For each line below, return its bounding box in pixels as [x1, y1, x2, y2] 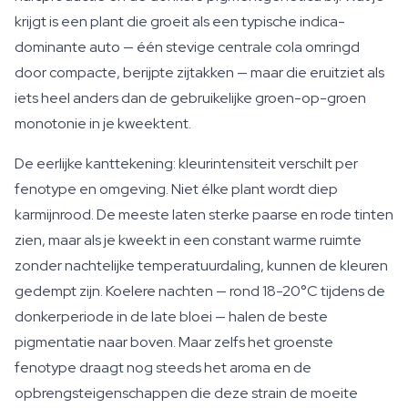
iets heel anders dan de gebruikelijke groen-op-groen [15, 88, 366, 107]
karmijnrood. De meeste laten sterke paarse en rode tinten [15, 205, 393, 224]
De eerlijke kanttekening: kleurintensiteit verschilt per [15, 154, 358, 173]
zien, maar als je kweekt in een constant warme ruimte [15, 230, 362, 250]
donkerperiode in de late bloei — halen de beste [15, 307, 328, 326]
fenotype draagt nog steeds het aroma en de [15, 358, 311, 377]
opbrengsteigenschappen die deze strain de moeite [15, 383, 358, 403]
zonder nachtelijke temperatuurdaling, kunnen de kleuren [15, 256, 388, 275]
